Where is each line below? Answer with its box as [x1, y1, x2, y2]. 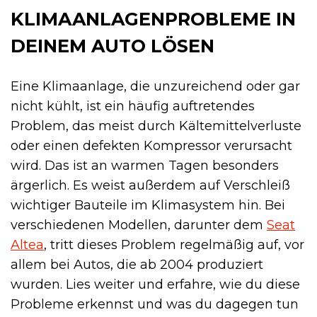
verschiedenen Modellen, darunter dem [11, 217, 267, 234]
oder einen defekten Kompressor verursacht [11, 138, 292, 154]
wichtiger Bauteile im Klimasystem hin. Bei [11, 197, 285, 214]
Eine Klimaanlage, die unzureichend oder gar [11, 79, 300, 95]
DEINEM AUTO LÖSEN [11, 35, 214, 57]
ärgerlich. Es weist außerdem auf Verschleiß [11, 178, 290, 194]
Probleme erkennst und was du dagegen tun [11, 296, 299, 313]
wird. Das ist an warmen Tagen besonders [11, 158, 279, 174]
